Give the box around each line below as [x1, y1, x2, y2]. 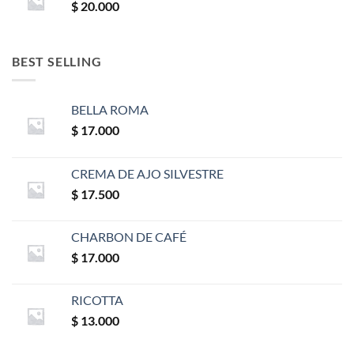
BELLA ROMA [71, 102, 149, 118]
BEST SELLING [12, 53, 102, 69]
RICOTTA [71, 292, 123, 308]
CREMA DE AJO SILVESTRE [71, 166, 224, 182]
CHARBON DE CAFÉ [71, 229, 186, 245]
